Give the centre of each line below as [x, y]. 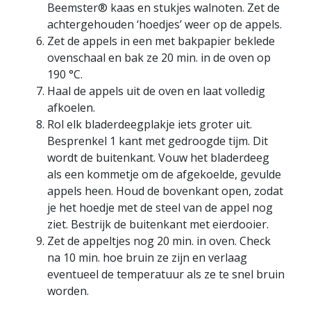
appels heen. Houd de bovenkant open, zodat [165, 191]
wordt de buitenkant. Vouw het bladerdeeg [158, 158]
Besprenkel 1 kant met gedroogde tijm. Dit [158, 141]
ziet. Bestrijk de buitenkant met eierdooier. [158, 224]
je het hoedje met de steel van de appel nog [160, 208]
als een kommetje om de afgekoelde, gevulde [164, 174]
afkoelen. [71, 108]
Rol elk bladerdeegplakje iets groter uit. [150, 124]
